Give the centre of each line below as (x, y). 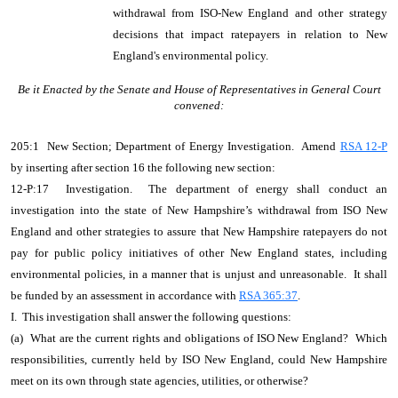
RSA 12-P (364, 146)
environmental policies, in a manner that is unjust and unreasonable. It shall (199, 274)
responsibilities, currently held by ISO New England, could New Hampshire (199, 359)
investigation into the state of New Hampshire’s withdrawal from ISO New (199, 210)
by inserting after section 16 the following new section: (143, 167)
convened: (199, 105)
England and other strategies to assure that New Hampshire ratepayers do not (199, 231)
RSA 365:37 (268, 295)
